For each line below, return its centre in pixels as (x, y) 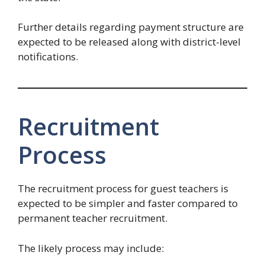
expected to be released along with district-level (129, 42)
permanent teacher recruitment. (93, 218)
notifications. (48, 57)
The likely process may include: (91, 248)
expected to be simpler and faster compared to (128, 203)
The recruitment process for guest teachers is (123, 189)
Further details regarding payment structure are (131, 27)
